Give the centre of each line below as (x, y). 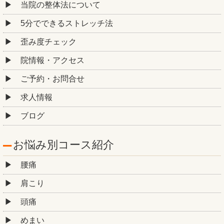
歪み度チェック (48, 42)
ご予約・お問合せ (52, 79)
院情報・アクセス (52, 60)
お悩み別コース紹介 (63, 145)
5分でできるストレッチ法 (67, 23)
